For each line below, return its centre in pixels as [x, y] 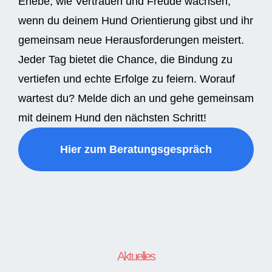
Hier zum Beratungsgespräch [136, 150]
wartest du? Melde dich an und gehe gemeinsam [136, 99]
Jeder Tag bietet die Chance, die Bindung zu [125, 60]
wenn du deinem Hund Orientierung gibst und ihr [136, 21]
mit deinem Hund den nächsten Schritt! [112, 118]
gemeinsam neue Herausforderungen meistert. [131, 40]
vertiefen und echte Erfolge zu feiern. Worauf [127, 79]
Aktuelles [136, 257]
